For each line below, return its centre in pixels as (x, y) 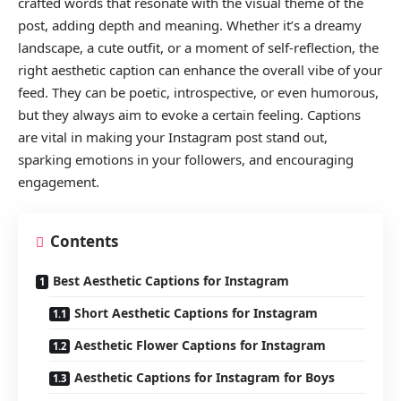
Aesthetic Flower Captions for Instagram (200, 346)
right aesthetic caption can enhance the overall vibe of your (200, 69)
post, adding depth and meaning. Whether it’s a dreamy (190, 25)
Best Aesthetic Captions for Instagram (171, 281)
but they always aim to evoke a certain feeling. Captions (189, 114)
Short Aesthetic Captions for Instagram (196, 313)
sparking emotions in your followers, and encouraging (186, 159)
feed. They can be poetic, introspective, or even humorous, (198, 92)
